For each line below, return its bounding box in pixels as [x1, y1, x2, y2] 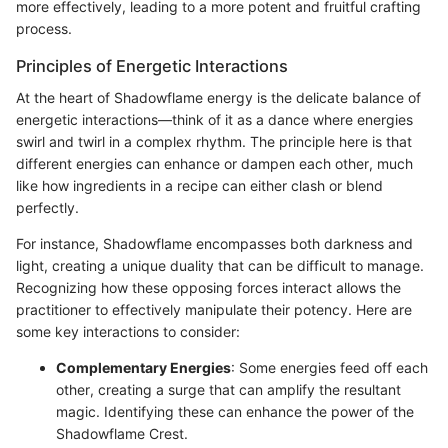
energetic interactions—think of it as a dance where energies [16, 110, 413, 128]
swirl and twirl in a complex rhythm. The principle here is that [16, 132, 412, 150]
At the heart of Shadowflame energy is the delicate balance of [16, 88, 421, 106]
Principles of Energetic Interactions [16, 55, 288, 76]
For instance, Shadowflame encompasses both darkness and [16, 234, 413, 252]
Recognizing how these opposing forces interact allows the [16, 278, 401, 296]
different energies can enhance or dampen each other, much [16, 154, 413, 172]
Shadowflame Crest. [56, 424, 188, 442]
